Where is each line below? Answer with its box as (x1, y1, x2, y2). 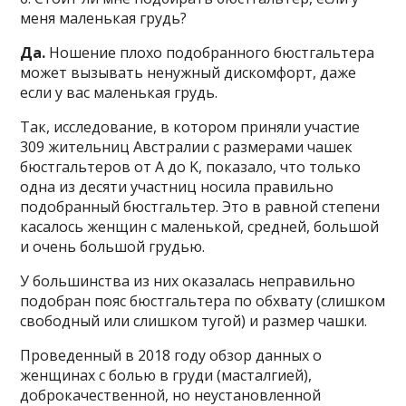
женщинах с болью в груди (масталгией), (20, 364, 313, 385)
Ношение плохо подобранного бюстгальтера (49, 42, 375, 63)
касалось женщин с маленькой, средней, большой (20, 216, 380, 237)
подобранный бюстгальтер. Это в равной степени (20, 196, 381, 217)
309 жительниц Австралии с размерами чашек (20, 136, 353, 157)
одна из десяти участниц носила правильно (20, 176, 334, 197)
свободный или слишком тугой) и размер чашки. (20, 310, 368, 331)
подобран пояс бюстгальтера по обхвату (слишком (20, 290, 386, 311)
